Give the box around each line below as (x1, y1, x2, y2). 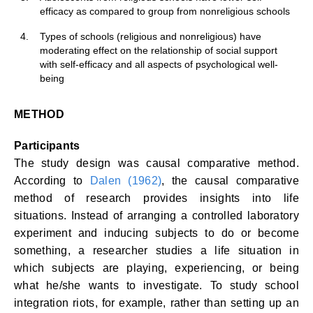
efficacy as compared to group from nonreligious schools (40, 6, 290, 17)
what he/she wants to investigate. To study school (14, 279, 299, 291)
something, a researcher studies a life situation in (14, 245, 299, 256)
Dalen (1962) (89, 175, 162, 187)
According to (14, 175, 90, 187)
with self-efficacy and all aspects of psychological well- (40, 59, 278, 70)
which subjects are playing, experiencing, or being (14, 262, 299, 274)
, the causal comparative (161, 175, 299, 187)
